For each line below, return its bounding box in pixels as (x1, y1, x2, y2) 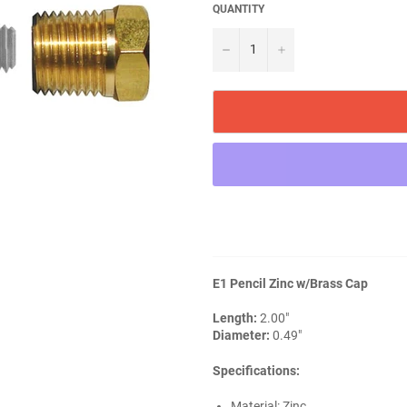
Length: (213, 310, 257, 325)
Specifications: (213, 362, 300, 378)
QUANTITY (213, 2, 264, 15)
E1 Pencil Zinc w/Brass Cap (213, 275, 368, 291)
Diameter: (213, 327, 270, 342)
